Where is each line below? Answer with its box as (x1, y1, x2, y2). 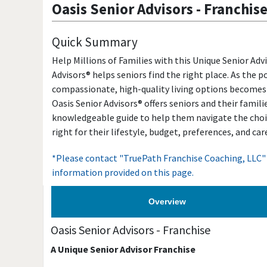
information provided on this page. (52, 166, 194, 178)
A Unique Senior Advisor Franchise (51, 243, 195, 255)
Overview (148, 197, 187, 206)
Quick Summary (52, 34, 138, 50)
